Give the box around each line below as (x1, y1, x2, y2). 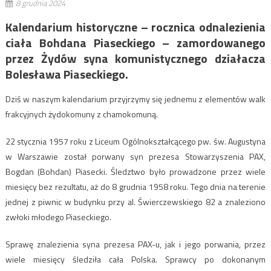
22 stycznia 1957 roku (5, 134, 87, 148)
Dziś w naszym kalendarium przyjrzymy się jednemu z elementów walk (5, 92, 266, 105)
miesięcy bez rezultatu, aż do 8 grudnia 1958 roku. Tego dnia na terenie (5, 180, 266, 193)
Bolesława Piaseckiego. (5, 64, 128, 83)
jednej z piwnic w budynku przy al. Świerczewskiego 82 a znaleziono (5, 195, 266, 208)
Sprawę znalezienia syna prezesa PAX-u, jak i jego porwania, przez (5, 237, 266, 250)
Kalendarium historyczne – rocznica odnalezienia (5, 17, 266, 36)
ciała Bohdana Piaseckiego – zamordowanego (5, 33, 266, 52)
